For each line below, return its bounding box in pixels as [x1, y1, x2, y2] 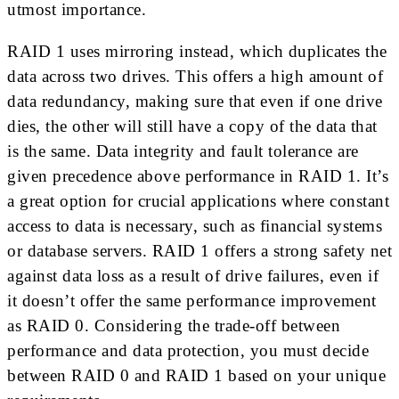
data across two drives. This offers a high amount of [7, 66, 383, 85]
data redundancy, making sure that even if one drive [7, 91, 383, 110]
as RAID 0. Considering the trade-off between [7, 315, 340, 335]
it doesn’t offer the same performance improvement [7, 290, 377, 310]
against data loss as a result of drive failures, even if [7, 265, 379, 285]
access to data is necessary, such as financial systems [7, 216, 382, 235]
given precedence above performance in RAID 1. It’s [7, 166, 388, 185]
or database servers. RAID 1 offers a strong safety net [7, 240, 392, 260]
